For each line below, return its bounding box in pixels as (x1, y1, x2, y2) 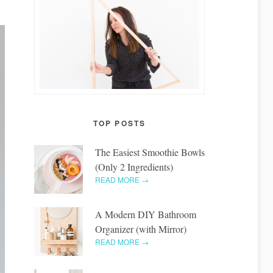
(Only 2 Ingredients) (95, 160, 173, 173)
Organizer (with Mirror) (95, 222, 186, 235)
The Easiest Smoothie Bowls (95, 145, 205, 158)
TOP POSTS (93, 117, 146, 129)
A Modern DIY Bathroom (95, 207, 196, 221)
